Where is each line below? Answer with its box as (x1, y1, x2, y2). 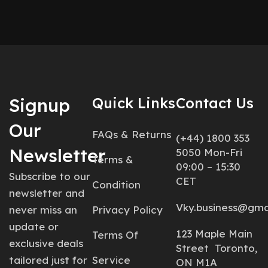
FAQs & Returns (92, 128, 172, 141)
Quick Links (92, 94, 176, 112)
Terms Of (92, 229, 139, 241)
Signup (9, 94, 70, 117)
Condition (92, 178, 141, 191)
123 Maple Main (175, 227, 252, 240)
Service (92, 254, 131, 266)
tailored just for (9, 254, 87, 266)
